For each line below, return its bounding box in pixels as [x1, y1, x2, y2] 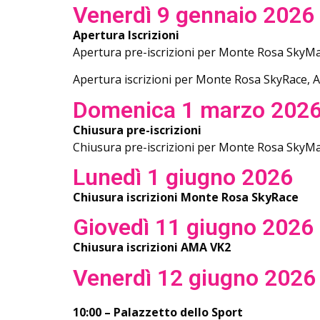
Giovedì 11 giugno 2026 [73, 214, 314, 241]
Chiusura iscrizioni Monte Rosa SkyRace [73, 189, 299, 205]
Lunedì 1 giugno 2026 [73, 164, 293, 191]
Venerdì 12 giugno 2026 [73, 264, 316, 291]
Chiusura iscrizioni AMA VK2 [73, 239, 231, 256]
